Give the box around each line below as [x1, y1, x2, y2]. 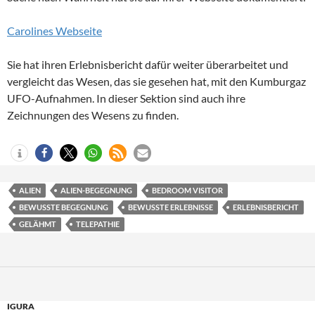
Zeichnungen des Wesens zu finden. [7, 108, 179, 122]
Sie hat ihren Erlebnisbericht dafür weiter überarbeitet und [7, 58, 288, 72]
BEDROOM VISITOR [152, 186, 223, 195]
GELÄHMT [19, 219, 56, 229]
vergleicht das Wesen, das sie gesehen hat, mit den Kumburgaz [7, 75, 306, 89]
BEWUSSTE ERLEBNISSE [128, 202, 213, 212]
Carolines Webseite [7, 24, 102, 38]
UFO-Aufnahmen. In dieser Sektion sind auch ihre [7, 91, 245, 105]
